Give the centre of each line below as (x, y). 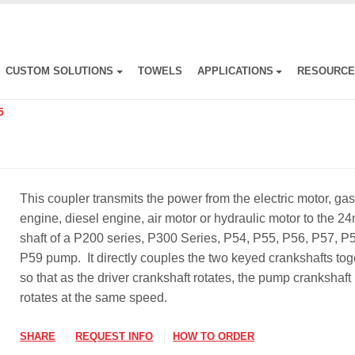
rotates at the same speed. (94, 298)
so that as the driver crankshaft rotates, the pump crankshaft (186, 278)
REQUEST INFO (115, 337)
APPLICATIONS (235, 71)
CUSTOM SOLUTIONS (59, 71)
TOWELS (160, 71)
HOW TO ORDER (214, 337)
